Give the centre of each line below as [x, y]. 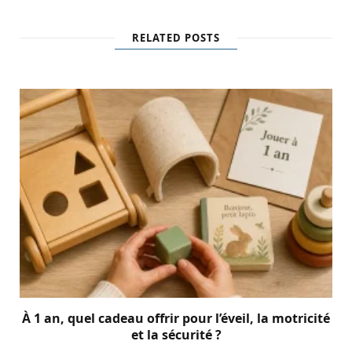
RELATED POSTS [176, 38]
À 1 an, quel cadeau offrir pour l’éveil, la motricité [176, 318]
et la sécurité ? [176, 334]
